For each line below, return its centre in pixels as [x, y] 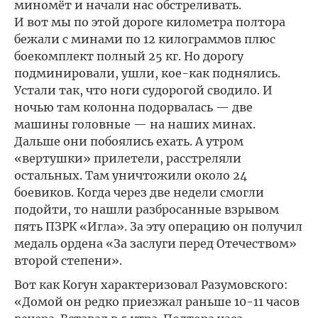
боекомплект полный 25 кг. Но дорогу [129, 56]
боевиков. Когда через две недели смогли [139, 192]
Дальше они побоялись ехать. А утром [129, 141]
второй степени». [68, 261]
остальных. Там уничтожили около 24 [131, 175]
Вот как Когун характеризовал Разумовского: [151, 285]
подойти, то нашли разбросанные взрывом [147, 209]
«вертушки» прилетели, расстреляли [128, 158]
